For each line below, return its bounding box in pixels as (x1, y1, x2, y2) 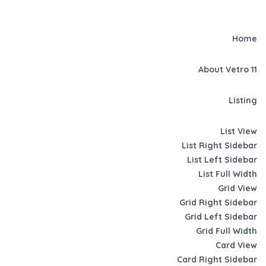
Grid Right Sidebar (179, 197, 257, 208)
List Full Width (198, 169, 257, 180)
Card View (216, 240, 257, 251)
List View (220, 126, 257, 137)
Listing (229, 95, 257, 106)
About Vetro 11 (198, 64, 257, 75)
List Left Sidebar (187, 154, 257, 166)
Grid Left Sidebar (185, 211, 257, 223)
